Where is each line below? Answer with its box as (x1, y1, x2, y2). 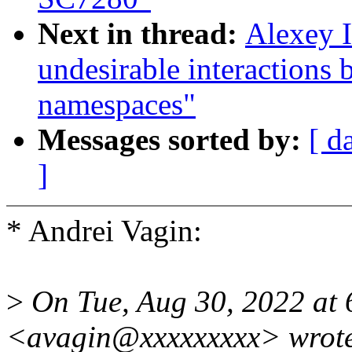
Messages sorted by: (38, 123, 309, 157)
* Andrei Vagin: (6, 214, 202, 248)
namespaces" (38, 87, 196, 122)
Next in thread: (38, 16, 245, 51)
